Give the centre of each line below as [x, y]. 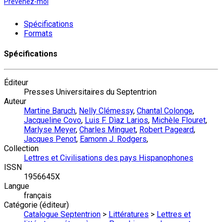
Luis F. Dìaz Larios [116, 120]
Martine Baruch [50, 111]
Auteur [15, 101]
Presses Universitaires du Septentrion [90, 92]
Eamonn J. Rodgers [113, 139]
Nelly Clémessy [106, 111]
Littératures [129, 214]
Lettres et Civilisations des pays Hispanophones [109, 158]
